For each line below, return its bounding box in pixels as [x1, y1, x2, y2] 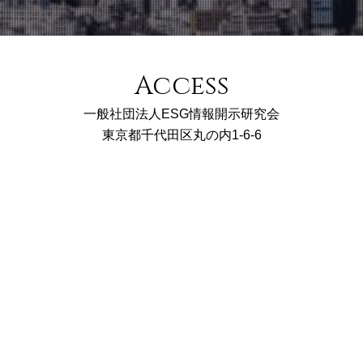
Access [134, 68, 229, 104]
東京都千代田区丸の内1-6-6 [101, 127, 262, 142]
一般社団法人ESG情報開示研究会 [83, 106, 280, 121]
